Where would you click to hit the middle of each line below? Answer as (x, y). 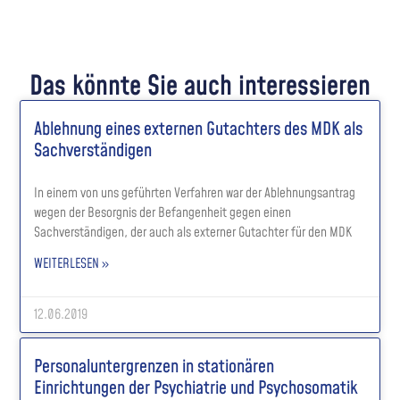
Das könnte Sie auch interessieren (200, 86)
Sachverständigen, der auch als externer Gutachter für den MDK (193, 232)
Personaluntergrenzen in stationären (154, 367)
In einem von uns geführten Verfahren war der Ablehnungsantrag (195, 193)
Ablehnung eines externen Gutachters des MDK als (199, 129)
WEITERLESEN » (72, 263)
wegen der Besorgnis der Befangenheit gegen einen (163, 212)
